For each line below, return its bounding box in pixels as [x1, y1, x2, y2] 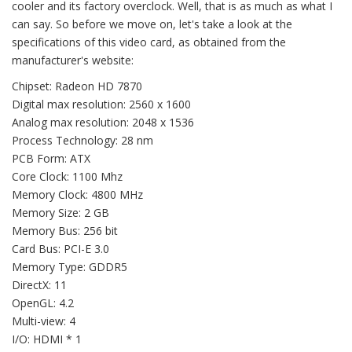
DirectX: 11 [12, 277, 67, 292]
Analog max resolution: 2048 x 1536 [12, 114, 194, 130]
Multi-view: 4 [12, 313, 75, 328]
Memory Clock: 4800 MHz [12, 186, 143, 202]
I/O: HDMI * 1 [12, 331, 82, 346]
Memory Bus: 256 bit [12, 222, 118, 238]
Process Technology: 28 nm [12, 132, 153, 148]
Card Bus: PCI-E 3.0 [12, 240, 109, 256]
